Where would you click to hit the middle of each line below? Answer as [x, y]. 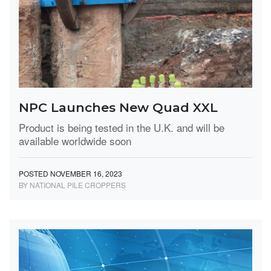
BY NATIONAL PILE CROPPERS [72, 185]
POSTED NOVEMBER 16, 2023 [70, 174]
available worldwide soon [75, 141]
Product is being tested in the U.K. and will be [122, 128]
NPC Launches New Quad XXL [118, 107]
